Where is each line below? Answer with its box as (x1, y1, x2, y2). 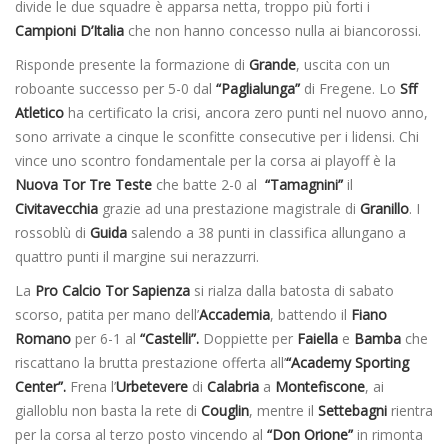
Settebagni (318, 400, 387, 420)
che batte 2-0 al (152, 174, 265, 194)
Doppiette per (199, 328, 297, 348)
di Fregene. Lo (300, 78, 400, 98)
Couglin (201, 400, 249, 420)
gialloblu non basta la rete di (15, 400, 201, 420)
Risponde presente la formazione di (15, 54, 249, 74)
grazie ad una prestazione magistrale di (98, 198, 360, 218)
